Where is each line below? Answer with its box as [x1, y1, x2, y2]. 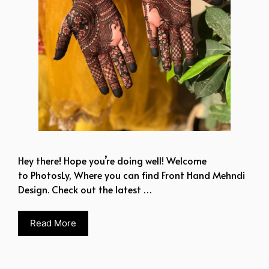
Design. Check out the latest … [18, 182, 152, 196]
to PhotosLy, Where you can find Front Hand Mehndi [18, 168, 245, 181]
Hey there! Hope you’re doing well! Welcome [18, 153, 207, 167]
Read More [30, 217, 76, 229]
